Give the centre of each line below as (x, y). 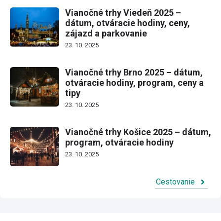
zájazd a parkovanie (106, 33)
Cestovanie (175, 182)
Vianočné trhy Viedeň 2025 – (123, 12)
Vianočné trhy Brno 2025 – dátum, (134, 72)
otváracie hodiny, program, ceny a (134, 82)
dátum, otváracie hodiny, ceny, (128, 23)
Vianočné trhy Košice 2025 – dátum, (138, 132)
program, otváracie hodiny (119, 142)
